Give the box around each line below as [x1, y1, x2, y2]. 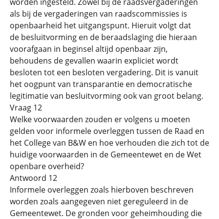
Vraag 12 [10, 102, 42, 113]
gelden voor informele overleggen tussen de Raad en [10, 125, 204, 136]
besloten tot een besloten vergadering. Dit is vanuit [10, 66, 198, 78]
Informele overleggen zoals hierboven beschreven [10, 184, 194, 195]
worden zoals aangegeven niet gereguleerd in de [10, 196, 188, 207]
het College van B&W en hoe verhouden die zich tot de [10, 137, 209, 148]
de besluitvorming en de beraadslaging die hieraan [10, 31, 197, 43]
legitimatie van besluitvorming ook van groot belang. [10, 90, 203, 101]
